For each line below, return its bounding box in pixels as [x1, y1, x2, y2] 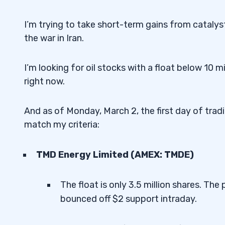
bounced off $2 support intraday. [60, 193, 197, 205]
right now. [24, 76, 65, 87]
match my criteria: [24, 119, 99, 131]
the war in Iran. [24, 33, 84, 44]
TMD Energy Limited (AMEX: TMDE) [36, 149, 194, 161]
